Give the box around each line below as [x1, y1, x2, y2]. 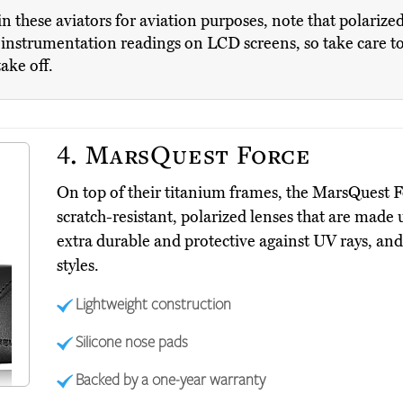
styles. [56, 255, 99, 276]
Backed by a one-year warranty [76, 369, 266, 390]
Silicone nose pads [76, 331, 189, 352]
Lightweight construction [76, 293, 232, 314]
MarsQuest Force [78, 137, 312, 172]
